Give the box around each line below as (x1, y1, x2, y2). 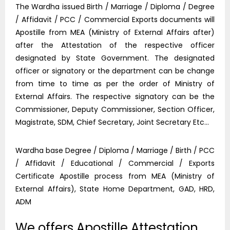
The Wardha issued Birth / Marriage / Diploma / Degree (15, 2, 215, 12)
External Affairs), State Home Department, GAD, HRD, (15, 184, 215, 195)
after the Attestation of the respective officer (15, 40, 215, 51)
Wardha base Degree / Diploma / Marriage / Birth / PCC (15, 145, 215, 156)
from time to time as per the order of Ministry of (15, 79, 215, 89)
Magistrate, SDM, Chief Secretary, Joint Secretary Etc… (15, 117, 209, 128)
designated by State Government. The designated (15, 53, 215, 64)
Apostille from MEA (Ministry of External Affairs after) (15, 27, 215, 38)
